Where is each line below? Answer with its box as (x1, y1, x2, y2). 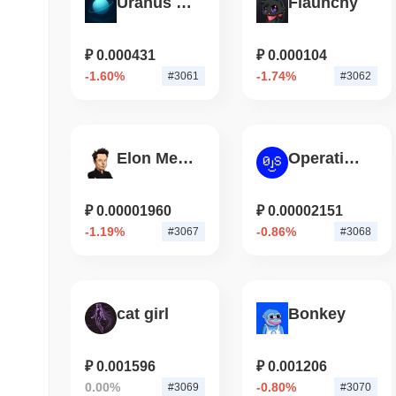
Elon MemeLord (178, 149, 194, 168)
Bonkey (288, 305, 346, 324)
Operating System (344, 149, 361, 168)
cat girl (117, 305, 169, 324)
